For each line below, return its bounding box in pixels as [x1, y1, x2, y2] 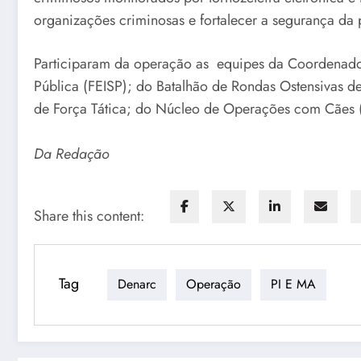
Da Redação [34, 143, 110, 164]
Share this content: [34, 205, 144, 226]
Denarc [118, 275, 156, 294]
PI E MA [271, 275, 316, 294]
